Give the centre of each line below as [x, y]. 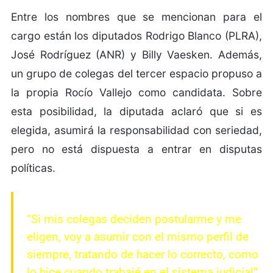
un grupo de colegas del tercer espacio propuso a [136, 73]
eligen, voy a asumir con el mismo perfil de [138, 236]
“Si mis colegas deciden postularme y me [134, 219]
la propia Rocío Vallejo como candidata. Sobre [136, 92]
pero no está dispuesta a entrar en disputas [136, 149]
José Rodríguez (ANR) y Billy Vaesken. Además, [136, 54]
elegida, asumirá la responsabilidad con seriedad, [136, 130]
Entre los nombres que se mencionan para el [136, 16]
